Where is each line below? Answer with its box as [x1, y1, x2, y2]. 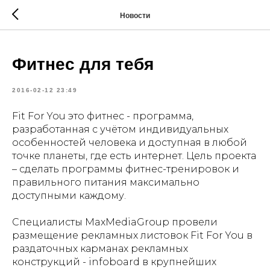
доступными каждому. [12, 190, 126, 201]
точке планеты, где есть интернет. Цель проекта [12, 150, 256, 162]
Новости [120, 11, 150, 20]
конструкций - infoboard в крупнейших [12, 256, 216, 268]
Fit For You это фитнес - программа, [12, 110, 193, 122]
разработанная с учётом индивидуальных [12, 124, 228, 135]
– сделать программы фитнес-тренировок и [12, 163, 239, 175]
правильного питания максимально [12, 177, 199, 188]
